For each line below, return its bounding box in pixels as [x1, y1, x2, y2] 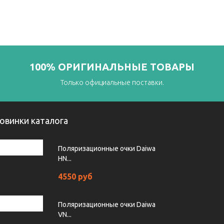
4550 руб [58, 172, 92, 181]
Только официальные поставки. [60, 78, 164, 87]
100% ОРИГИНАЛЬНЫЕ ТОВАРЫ [29, 61, 194, 73]
